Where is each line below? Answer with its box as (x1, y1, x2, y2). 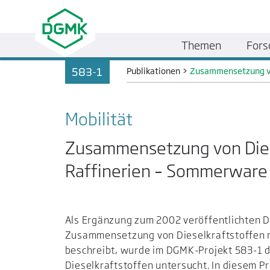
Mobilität (64, 108, 133, 130)
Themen (181, 38, 222, 52)
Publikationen (127, 66, 181, 77)
